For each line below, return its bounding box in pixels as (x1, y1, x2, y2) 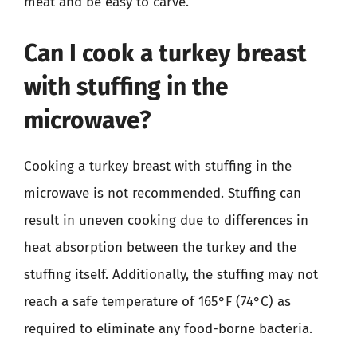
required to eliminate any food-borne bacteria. (24, 320, 312, 337)
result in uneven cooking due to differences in (24, 211, 308, 229)
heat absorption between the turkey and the (24, 238, 296, 256)
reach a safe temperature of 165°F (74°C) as (24, 292, 291, 310)
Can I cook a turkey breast (24, 38, 307, 68)
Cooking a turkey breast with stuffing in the (24, 157, 292, 175)
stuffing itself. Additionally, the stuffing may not (24, 265, 318, 283)
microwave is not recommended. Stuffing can (24, 184, 301, 202)
